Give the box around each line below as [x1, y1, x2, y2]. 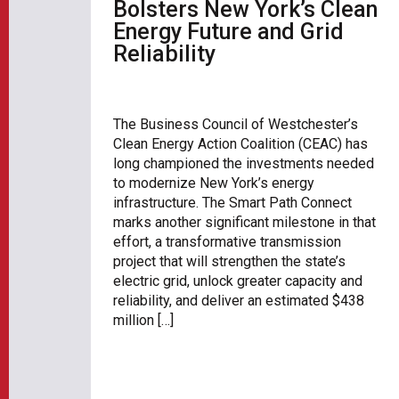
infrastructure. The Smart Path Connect [113, 194, 352, 212]
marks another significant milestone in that [113, 214, 376, 232]
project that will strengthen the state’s [113, 253, 346, 271]
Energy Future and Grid [113, 18, 344, 45]
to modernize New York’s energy [113, 175, 314, 192]
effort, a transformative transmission [113, 233, 341, 251]
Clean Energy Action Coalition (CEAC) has [113, 135, 368, 153]
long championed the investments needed [113, 155, 374, 173]
